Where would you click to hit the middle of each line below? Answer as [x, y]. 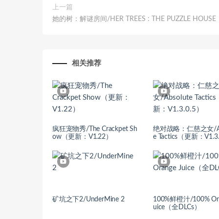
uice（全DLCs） [177, 208]
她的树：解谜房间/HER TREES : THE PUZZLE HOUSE [134, 19]
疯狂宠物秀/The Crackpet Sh [95, 129]
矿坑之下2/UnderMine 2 [88, 200]
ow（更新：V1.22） [82, 137]
